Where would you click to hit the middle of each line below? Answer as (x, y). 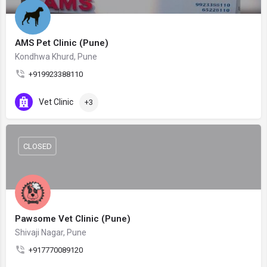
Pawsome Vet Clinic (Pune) (73, 219)
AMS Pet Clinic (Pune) (62, 43)
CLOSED (37, 146)
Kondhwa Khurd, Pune (56, 57)
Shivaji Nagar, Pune (51, 232)
